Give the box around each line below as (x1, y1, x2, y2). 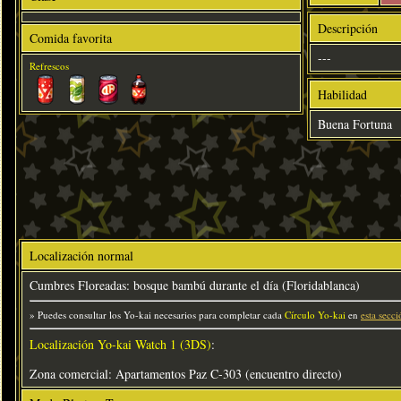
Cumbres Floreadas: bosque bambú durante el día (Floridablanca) (30, 277, 360, 294)
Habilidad (318, 86, 367, 104)
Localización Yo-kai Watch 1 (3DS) (30, 336, 211, 354)
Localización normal (30, 247, 133, 265)
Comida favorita (30, 30, 112, 47)
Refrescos (30, 59, 69, 73)
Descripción (318, 20, 378, 38)
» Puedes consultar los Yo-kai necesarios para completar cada (30, 308, 285, 322)
